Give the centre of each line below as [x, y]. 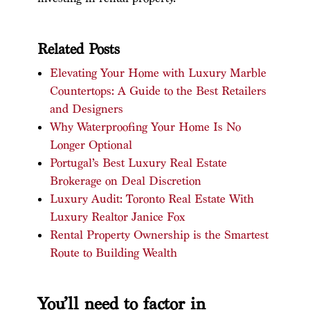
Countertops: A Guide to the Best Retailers [158, 91]
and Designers [86, 109]
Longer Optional [91, 145]
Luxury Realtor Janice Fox [117, 217]
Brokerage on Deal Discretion [125, 181]
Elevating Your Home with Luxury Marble [158, 73]
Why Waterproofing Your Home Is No [145, 127]
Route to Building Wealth [113, 253]
